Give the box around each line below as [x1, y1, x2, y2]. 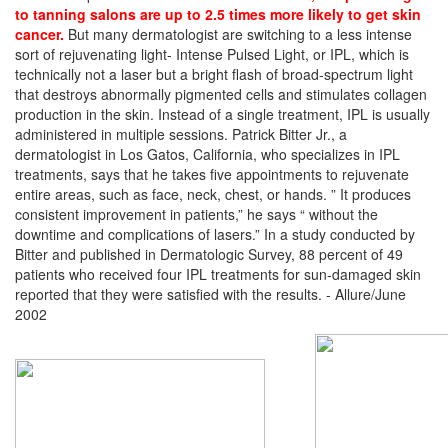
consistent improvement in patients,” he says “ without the [15, 204, 378, 224]
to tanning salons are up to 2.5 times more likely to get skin [15, 4, 421, 24]
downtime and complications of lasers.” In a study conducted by [15, 224, 415, 244]
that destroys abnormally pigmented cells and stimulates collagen [15, 84, 427, 104]
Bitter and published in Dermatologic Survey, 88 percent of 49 [15, 244, 403, 264]
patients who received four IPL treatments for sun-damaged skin [15, 264, 421, 284]
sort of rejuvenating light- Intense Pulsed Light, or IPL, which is [15, 44, 409, 64]
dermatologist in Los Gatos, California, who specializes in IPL [15, 144, 400, 164]
